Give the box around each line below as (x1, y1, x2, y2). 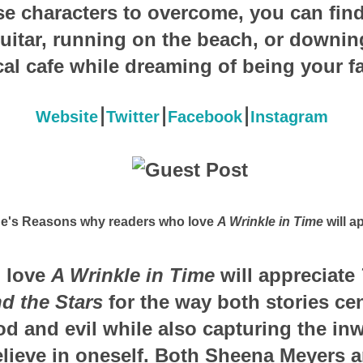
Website (35, 107, 98, 126)
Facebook (167, 107, 242, 126)
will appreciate (214, 263, 361, 286)
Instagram (250, 107, 328, 126)
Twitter (105, 107, 160, 126)
